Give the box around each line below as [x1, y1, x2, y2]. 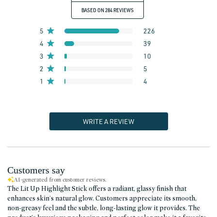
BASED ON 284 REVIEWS [81, 7, 134, 13]
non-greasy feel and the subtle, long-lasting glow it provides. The [7, 203, 200, 212]
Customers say [7, 164, 65, 175]
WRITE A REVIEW [83, 117, 135, 125]
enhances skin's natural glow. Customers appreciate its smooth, [7, 194, 197, 202]
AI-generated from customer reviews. [14, 175, 107, 183]
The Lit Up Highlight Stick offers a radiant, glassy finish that [7, 184, 186, 192]
